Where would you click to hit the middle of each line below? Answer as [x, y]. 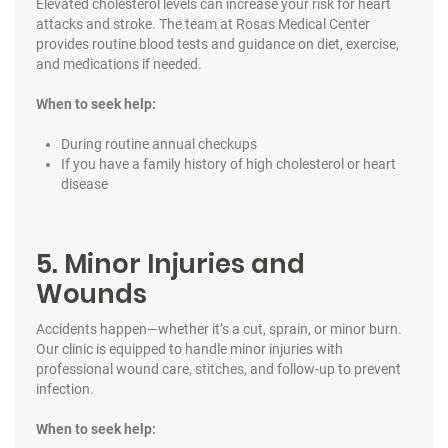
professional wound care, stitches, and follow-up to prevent [218, 368]
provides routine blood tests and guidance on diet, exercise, [217, 43]
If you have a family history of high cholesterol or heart [228, 163]
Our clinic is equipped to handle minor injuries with [189, 348]
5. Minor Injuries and [170, 263]
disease [84, 183]
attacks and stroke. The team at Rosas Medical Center [202, 23]
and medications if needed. [118, 63]
